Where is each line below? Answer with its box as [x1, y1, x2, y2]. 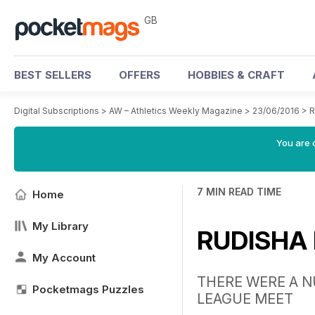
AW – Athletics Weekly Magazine [109, 105, 243, 116]
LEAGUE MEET [197, 290, 293, 307]
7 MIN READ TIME [197, 186, 281, 198]
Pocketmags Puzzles [32, 283, 144, 296]
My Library [32, 219, 89, 233]
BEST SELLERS [14, 68, 91, 82]
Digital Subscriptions [14, 105, 99, 116]
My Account [32, 251, 96, 264]
